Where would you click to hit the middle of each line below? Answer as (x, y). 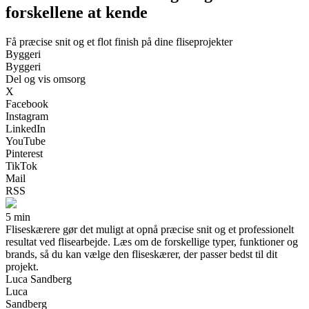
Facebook (27, 103)
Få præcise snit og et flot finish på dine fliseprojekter (119, 41)
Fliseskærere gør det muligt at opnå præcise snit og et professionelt (150, 229)
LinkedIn (26, 128)
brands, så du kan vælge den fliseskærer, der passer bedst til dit (141, 254)
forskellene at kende (77, 12)
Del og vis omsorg (46, 79)
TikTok (21, 166)
